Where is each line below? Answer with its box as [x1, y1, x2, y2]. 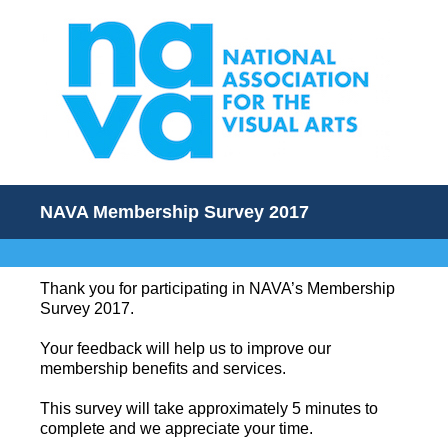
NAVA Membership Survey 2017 [40, 202, 309, 222]
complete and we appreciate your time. [40, 420, 317, 437]
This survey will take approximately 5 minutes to [40, 400, 378, 417]
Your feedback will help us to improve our [40, 340, 331, 357]
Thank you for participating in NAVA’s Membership [40, 280, 395, 297]
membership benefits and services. [40, 360, 290, 377]
